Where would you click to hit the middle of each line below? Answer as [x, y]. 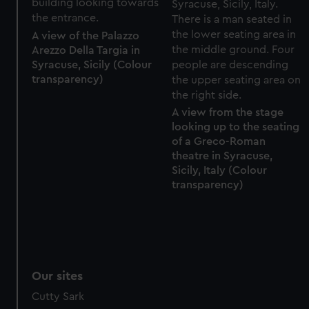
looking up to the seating [235, 127]
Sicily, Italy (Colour [219, 171]
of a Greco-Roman [218, 142]
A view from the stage [227, 113]
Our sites [58, 276]
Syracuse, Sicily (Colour [92, 65]
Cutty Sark [58, 296]
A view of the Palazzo [86, 36]
